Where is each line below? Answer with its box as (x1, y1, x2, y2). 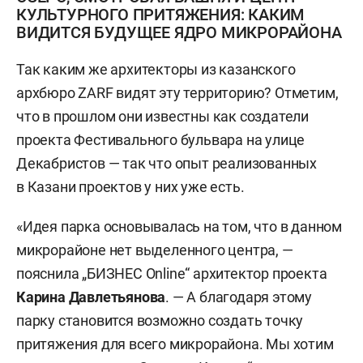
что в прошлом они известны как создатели (16, 107, 309, 125)
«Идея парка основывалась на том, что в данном (16, 217, 342, 235)
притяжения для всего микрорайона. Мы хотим (16, 335, 334, 352)
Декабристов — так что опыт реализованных (16, 154, 317, 172)
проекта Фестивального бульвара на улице (16, 130, 305, 148)
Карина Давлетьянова (16, 288, 166, 305)
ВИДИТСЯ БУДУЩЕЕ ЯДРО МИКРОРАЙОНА (16, 22, 342, 42)
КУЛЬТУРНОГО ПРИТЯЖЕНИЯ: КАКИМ (16, 4, 305, 24)
